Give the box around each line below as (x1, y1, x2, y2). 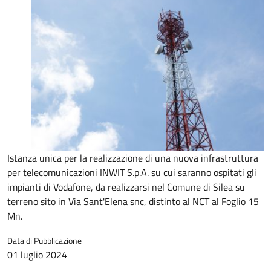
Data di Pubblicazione (7, 234, 82, 247)
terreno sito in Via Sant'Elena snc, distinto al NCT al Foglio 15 (7, 194, 259, 209)
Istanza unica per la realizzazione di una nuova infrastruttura (7, 151, 258, 165)
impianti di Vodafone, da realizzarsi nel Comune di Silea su (7, 180, 245, 194)
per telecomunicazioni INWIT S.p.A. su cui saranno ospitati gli (7, 165, 256, 180)
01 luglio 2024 (7, 247, 67, 262)
